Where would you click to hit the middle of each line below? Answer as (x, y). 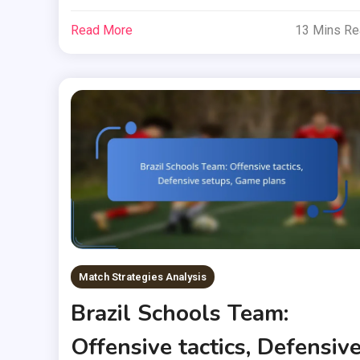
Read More (101, 30)
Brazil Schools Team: (179, 313)
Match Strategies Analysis (142, 276)
